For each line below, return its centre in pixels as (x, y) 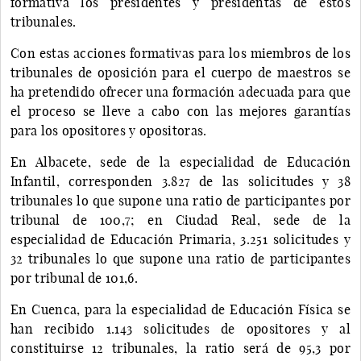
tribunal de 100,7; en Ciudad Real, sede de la (180, 220)
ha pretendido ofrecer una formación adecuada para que (180, 91)
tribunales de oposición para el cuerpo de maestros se (180, 72)
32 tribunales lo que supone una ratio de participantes (180, 258)
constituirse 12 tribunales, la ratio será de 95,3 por (180, 348)
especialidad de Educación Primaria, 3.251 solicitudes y (180, 239)
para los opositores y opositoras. (109, 130)
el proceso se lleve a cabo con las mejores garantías (180, 111)
